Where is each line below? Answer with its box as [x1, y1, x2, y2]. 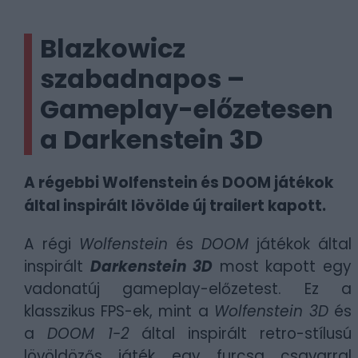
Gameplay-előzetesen [40, 91, 333, 127]
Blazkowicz [40, 30, 185, 66]
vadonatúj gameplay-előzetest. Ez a [24, 278, 352, 300]
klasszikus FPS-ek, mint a [24, 300, 214, 322]
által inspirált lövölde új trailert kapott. [24, 195, 326, 217]
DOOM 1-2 [46, 323, 129, 344]
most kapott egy [213, 256, 352, 277]
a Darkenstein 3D [40, 121, 263, 157]
